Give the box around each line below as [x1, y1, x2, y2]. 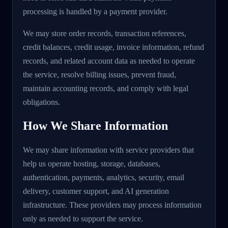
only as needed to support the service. [23, 214, 143, 223]
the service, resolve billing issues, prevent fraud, [23, 70, 176, 79]
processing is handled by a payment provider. [23, 7, 167, 16]
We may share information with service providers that [23, 145, 194, 154]
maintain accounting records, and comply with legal [23, 83, 188, 93]
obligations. [23, 97, 60, 106]
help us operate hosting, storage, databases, [23, 159, 160, 168]
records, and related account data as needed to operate [23, 56, 195, 65]
